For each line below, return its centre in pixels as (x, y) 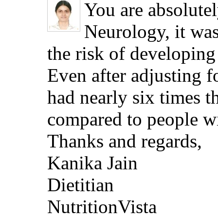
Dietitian (81, 185)
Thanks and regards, (125, 141)
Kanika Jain (92, 163)
